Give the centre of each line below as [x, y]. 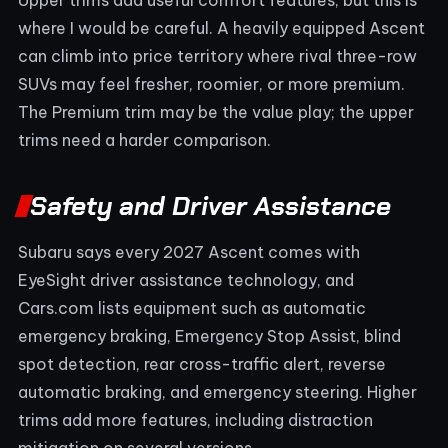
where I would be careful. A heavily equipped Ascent [221, 27]
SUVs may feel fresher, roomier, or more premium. [211, 83]
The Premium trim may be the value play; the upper [216, 111]
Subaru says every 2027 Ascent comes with [189, 251]
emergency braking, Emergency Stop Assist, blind [209, 335]
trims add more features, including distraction [195, 419]
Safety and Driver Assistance [210, 205]
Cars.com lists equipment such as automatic [192, 307]
